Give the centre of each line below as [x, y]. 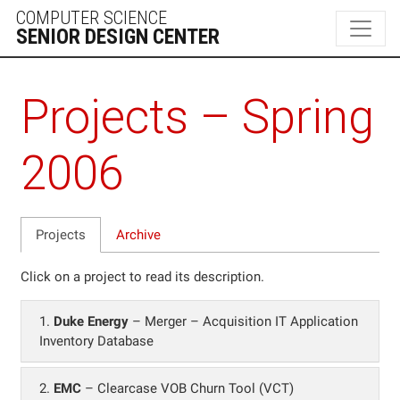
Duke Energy [91, 321]
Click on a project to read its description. [142, 276]
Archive [138, 235]
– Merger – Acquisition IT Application [243, 321]
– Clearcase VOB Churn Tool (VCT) [187, 388]
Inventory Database [96, 341]
